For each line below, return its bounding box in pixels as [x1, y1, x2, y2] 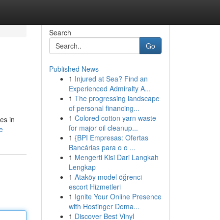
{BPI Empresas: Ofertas [74, 133, 148, 142]
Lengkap [68, 162, 96, 172]
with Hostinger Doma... [68, 201, 139, 211]
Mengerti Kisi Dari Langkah [74, 152, 159, 162]
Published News [49, 64, 99, 74]
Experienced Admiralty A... [68, 83, 151, 93]
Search [49, 27, 71, 37]
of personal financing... [68, 103, 139, 113]
